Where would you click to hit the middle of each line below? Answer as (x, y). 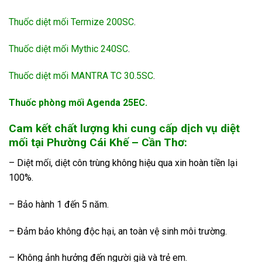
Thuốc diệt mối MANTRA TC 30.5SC (81, 75)
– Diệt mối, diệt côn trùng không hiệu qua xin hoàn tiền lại (123, 163)
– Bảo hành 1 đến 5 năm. (59, 204)
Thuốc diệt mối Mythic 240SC (68, 49)
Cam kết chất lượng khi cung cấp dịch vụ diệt (124, 129)
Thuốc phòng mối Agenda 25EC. (78, 102)
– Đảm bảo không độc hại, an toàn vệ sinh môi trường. (118, 231)
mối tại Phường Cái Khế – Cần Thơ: (98, 143)
